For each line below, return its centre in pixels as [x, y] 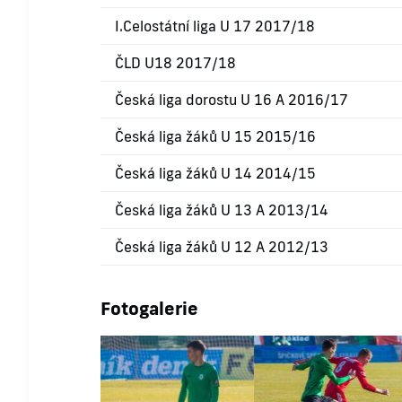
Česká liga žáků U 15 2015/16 [215, 137]
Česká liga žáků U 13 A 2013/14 [222, 210]
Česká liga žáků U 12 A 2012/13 [222, 247]
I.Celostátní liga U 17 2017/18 [215, 26]
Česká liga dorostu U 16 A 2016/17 [232, 100]
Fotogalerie [149, 308]
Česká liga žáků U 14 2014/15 [215, 174]
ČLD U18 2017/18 [175, 63]
